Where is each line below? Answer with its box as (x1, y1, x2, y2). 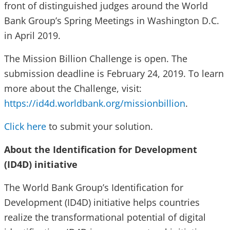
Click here (4, 120, 46, 132)
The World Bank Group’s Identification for (4, 181, 183, 194)
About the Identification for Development (4, 143, 197, 156)
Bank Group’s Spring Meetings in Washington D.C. (4, 14, 219, 27)
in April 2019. (4, 29, 61, 42)
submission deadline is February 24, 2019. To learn (4, 67, 224, 80)
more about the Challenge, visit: (4, 82, 142, 94)
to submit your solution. (46, 120, 153, 132)
